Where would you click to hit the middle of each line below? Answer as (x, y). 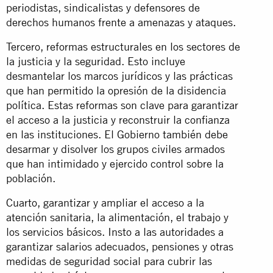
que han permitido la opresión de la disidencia (116, 90)
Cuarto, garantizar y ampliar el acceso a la (105, 202)
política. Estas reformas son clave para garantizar (122, 105)
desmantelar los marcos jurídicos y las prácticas (119, 76)
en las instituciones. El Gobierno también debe (117, 134)
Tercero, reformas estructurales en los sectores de (123, 46)
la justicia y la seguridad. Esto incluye (96, 61)
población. (31, 178)
